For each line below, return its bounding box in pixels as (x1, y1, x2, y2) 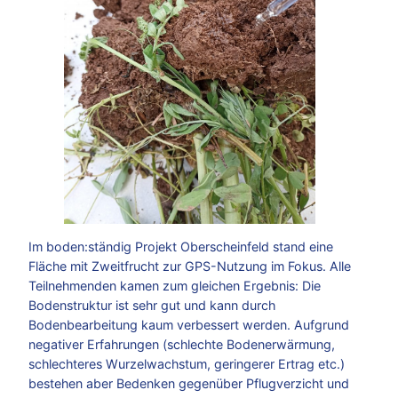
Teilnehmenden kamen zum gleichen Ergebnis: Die (28, 277, 321, 293)
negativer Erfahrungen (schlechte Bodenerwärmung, (28, 336, 335, 352)
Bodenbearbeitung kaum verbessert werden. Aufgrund (28, 316, 349, 332)
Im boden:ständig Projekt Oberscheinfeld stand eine (28, 238, 333, 254)
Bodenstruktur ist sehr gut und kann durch (28, 297, 275, 313)
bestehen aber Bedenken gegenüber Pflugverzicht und (28, 375, 349, 391)
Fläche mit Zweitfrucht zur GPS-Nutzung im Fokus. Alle (28, 258, 351, 274)
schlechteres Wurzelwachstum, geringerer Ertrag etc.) (28, 355, 345, 371)
